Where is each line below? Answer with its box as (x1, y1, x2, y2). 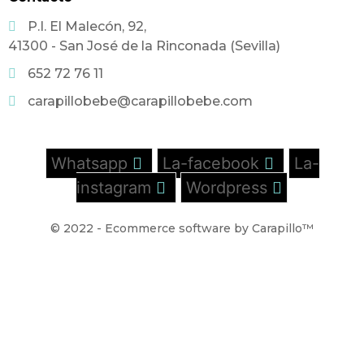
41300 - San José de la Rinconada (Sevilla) (8, 37, 280, 54)
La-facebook (162, 153, 259, 173)
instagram (76, 177, 151, 197)
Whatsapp (50, 153, 128, 173)
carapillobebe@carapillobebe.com (28, 93, 253, 109)
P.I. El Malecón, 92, (28, 18, 146, 34)
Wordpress (186, 177, 267, 197)
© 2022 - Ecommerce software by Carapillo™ (50, 220, 314, 236)
